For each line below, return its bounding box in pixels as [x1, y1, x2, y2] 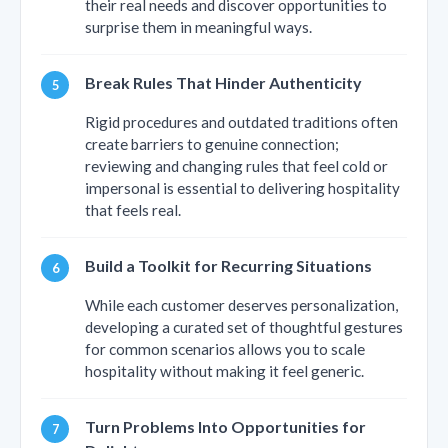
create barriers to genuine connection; [85, 135, 339, 154]
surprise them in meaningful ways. [85, 18, 312, 37]
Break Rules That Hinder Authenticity [85, 73, 362, 93]
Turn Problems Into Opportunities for [85, 417, 366, 437]
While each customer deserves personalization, [85, 296, 398, 315]
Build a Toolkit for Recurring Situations [85, 256, 372, 276]
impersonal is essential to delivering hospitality [85, 179, 400, 198]
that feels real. [85, 201, 181, 220]
